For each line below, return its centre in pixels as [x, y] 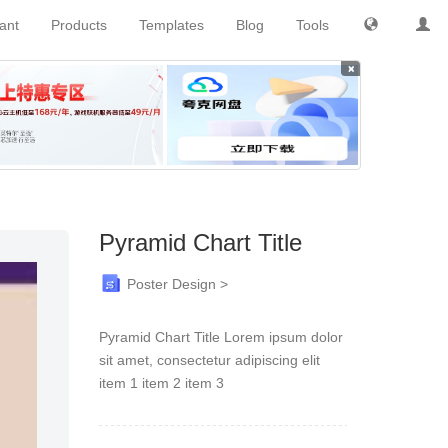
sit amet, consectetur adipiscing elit [209, 360]
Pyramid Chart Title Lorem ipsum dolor [220, 337]
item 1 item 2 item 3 [161, 383]
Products [79, 25]
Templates [171, 25]
